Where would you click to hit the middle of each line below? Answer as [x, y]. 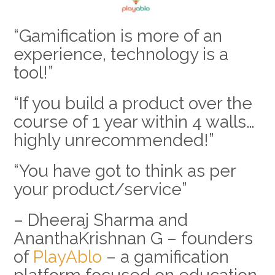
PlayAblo [67, 257]
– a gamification [165, 257]
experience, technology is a [121, 54]
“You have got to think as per [124, 171]
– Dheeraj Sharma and [100, 220]
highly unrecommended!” [114, 140]
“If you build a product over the [133, 103]
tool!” [33, 72]
